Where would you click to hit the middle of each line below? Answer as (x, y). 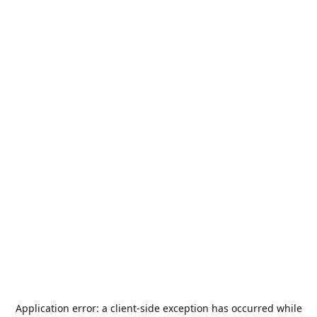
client (123, 308)
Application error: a (63, 308)
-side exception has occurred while (219, 308)
